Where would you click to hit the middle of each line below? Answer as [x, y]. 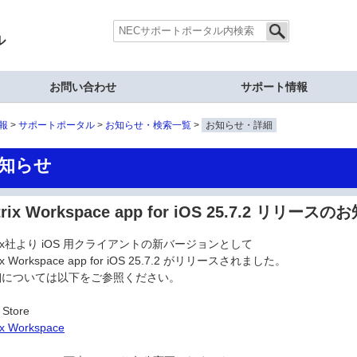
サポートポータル [57, 125]
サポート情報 [274, 87]
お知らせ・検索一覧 [148, 125]
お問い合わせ [83, 87]
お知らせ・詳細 [239, 125]
